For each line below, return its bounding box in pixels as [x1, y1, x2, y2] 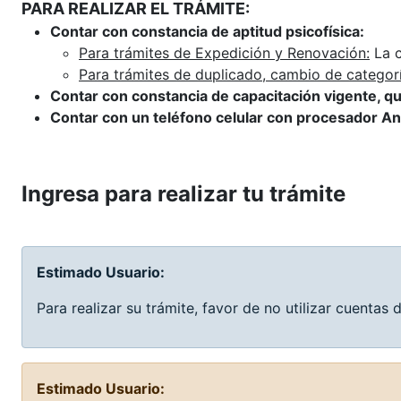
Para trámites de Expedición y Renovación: [79, 43, 370, 62]
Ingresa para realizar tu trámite [21, 180, 346, 207]
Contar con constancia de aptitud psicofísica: [50, 21, 364, 40]
